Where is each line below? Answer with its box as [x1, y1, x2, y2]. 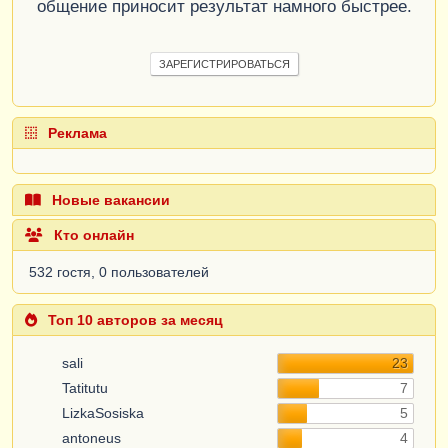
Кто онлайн [50, 226, 134, 243]
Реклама [44, 124, 107, 141]
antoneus [58, 429, 121, 446]
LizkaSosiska [58, 404, 144, 421]
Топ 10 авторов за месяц [44, 311, 223, 328]
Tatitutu [58, 379, 108, 396]
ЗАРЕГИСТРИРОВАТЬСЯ [158, 57, 290, 70]
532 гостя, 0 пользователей [29, 263, 209, 280]
